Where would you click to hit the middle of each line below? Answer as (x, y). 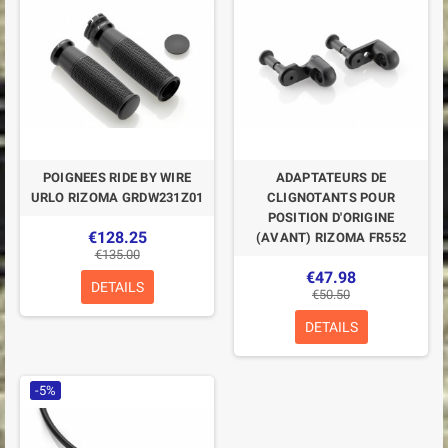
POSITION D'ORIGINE (331, 217)
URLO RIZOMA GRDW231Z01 (117, 197)
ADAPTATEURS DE (331, 177)
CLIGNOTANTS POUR (331, 197)
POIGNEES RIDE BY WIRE (117, 177)
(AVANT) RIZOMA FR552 (331, 237)
